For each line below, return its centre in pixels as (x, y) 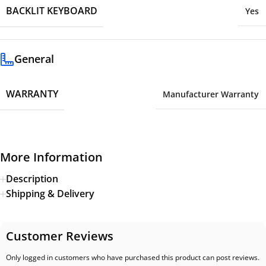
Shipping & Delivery (50, 194)
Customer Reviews (60, 236)
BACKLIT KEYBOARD (52, 11)
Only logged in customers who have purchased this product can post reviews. (133, 258)
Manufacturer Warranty (211, 94)
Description (32, 179)
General (34, 59)
